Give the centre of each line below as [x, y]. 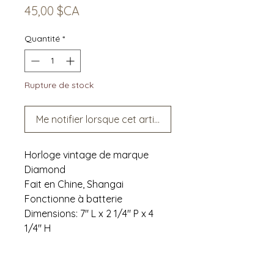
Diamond [45, 169]
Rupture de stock [59, 85]
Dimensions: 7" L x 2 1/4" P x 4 [89, 213]
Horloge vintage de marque [87, 154]
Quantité [42, 38]
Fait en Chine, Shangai [75, 184]
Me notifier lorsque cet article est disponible [134, 119]
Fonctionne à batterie [73, 198]
